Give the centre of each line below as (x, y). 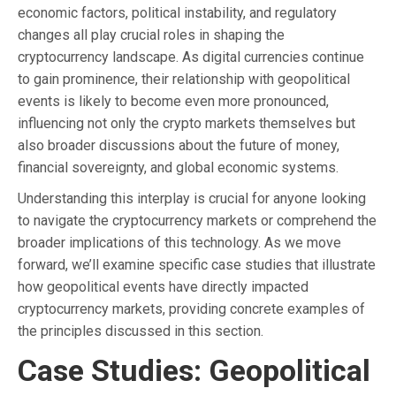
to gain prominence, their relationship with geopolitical (184, 79)
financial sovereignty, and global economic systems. (178, 167)
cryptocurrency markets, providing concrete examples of (191, 308)
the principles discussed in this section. (141, 331)
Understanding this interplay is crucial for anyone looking (192, 198)
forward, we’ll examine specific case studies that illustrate (197, 264)
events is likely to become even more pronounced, (173, 101)
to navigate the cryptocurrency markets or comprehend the (197, 220)
